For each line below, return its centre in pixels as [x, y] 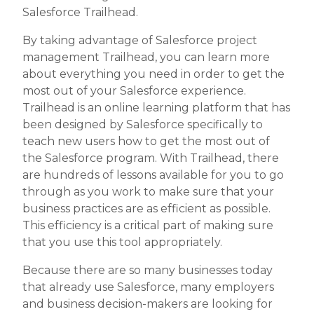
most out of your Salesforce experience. [134, 91]
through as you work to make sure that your [148, 192]
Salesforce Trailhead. [82, 13]
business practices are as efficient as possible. [146, 209]
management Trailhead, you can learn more [146, 57]
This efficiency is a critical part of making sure [148, 226]
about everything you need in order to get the [153, 74]
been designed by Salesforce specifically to [143, 125]
